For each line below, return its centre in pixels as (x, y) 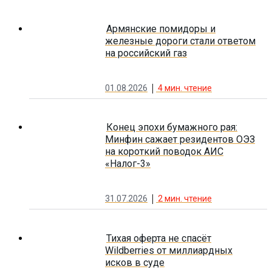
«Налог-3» (128, 164)
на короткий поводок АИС (164, 152)
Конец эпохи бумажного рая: (172, 127)
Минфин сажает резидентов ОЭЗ (180, 140)
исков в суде (135, 262)
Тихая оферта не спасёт (159, 238)
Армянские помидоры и (161, 29)
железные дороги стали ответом (180, 41)
